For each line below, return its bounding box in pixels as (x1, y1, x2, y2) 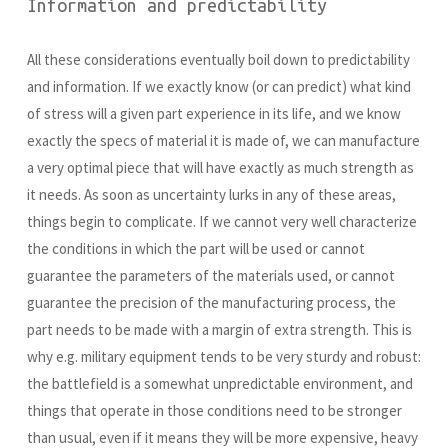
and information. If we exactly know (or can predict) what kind (27, 77, 411, 97)
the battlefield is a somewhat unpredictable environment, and (27, 374, 413, 394)
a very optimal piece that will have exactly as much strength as (27, 158, 414, 178)
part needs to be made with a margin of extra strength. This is (27, 320, 412, 340)
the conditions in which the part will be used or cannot (27, 239, 365, 259)
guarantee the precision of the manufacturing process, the (27, 293, 396, 313)
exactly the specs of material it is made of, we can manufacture (27, 131, 420, 151)
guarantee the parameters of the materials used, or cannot (27, 266, 395, 286)
